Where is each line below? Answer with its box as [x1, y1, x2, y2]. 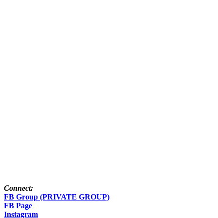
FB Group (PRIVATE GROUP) [4, 192, 109, 201]
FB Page [4, 201, 32, 210]
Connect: [4, 183, 33, 192]
